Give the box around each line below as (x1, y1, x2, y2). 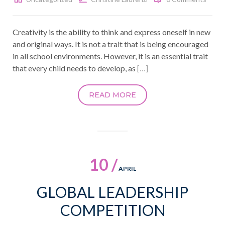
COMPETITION (60, 200, 165, 219)
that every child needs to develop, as (13, 63, 137, 73)
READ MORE (89, 90, 136, 99)
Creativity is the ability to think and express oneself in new (13, 27, 210, 37)
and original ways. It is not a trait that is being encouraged (13, 39, 208, 49)
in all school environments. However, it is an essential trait (13, 51, 208, 61)
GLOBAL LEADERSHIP (37, 182, 188, 201)
